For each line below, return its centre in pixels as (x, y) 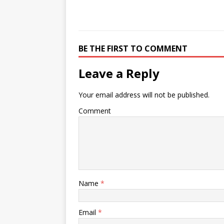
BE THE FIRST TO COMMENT (133, 48)
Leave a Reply (119, 73)
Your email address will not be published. (144, 95)
